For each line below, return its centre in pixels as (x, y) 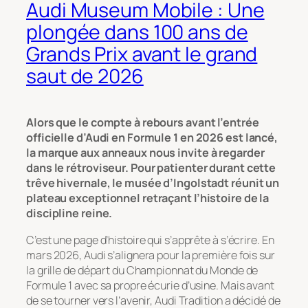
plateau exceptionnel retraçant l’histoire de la (148, 198)
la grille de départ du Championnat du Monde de (142, 270)
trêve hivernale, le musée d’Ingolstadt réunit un (153, 183)
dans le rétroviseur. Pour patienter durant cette (151, 168)
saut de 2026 (85, 76)
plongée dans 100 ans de (137, 32)
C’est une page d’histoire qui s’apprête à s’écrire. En (150, 240)
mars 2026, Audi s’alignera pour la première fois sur (151, 255)
